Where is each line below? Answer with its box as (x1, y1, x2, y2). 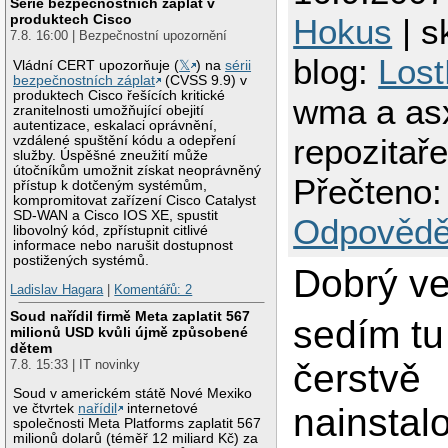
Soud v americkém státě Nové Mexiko (13, 385, 253, 401)
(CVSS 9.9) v (161, 72, 248, 88)
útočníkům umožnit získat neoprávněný (13, 162, 262, 178)
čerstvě (293, 356, 422, 400)
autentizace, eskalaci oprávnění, (13, 117, 218, 133)
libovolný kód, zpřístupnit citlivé (13, 222, 209, 238)
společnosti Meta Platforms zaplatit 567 (13, 415, 262, 431)
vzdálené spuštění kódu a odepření (13, 132, 237, 148)
